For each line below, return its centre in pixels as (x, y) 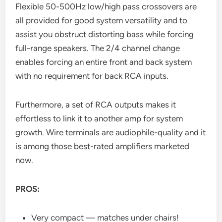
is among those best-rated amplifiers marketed (103, 146)
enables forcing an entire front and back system (104, 62)
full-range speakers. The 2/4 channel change (98, 48)
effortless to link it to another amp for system (99, 118)
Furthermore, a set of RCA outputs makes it (96, 104)
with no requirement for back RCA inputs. (92, 76)
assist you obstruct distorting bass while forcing (105, 34)
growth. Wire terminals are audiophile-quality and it (111, 132)
